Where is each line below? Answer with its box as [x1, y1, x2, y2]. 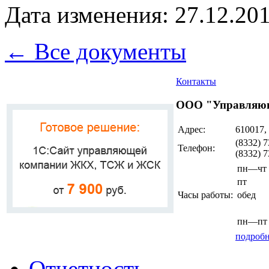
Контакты [176, 76, 216, 86]
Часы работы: [178, 190, 233, 201]
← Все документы [5, 38, 186, 64]
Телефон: [178, 143, 215, 154]
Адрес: [178, 124, 205, 135]
